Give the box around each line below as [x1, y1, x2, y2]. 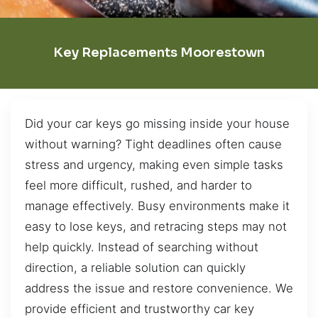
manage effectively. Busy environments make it [25, 198, 290, 213]
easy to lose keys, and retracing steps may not [25, 219, 287, 234]
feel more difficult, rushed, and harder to [25, 177, 252, 192]
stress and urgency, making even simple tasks [25, 157, 283, 172]
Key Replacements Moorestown [53, 45, 265, 61]
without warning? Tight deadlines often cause [25, 136, 282, 151]
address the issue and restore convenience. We [25, 280, 293, 295]
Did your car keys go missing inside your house [25, 116, 290, 131]
